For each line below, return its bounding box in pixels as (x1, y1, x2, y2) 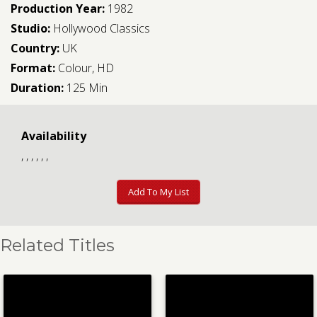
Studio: (11, 21, 53, 36)
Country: (11, 40, 59, 56)
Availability (21, 128, 86, 144)
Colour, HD (58, 60, 114, 76)
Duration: (11, 80, 67, 96)
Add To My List (128, 185, 189, 198)
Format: (11, 60, 58, 76)
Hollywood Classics (53, 21, 150, 36)
